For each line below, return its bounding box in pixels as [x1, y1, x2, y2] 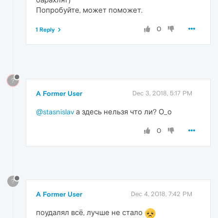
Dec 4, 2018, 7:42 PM [131, 190, 192, 198]
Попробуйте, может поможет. [36, 5, 143, 14]
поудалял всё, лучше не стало [36, 208, 145, 217]
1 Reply [36, 26, 55, 33]
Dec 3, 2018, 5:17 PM [132, 89, 192, 97]
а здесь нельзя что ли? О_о [74, 107, 172, 116]
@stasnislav [36, 107, 74, 116]
